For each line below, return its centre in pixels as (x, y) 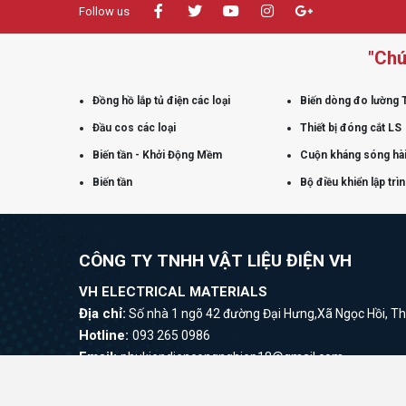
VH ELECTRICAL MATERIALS (175, 291)
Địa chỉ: (102, 313)
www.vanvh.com (187, 378)
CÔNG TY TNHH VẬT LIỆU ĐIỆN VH (215, 260)
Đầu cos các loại (134, 127)
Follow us (104, 11)
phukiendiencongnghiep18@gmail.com (232, 357)
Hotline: (106, 335)
